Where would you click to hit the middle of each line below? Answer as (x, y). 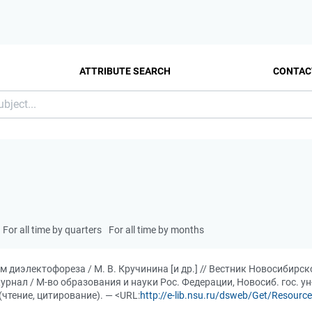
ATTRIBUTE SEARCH (125, 71)
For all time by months (156, 230)
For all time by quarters (52, 230)
